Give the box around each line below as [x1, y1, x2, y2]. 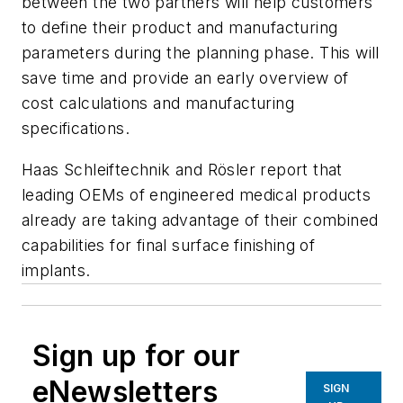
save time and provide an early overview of [22, 68, 349, 88]
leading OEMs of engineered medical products [22, 185, 372, 205]
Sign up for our [32, 338, 240, 374]
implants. [22, 261, 91, 281]
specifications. [22, 119, 130, 139]
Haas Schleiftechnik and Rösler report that [22, 160, 343, 180]
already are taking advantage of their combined [22, 210, 379, 230]
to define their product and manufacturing [22, 18, 338, 38]
